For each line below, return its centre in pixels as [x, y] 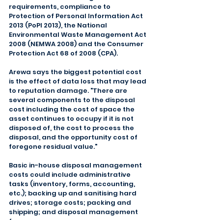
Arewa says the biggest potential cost [76, 72]
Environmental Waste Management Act [78, 35]
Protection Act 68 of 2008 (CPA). [63, 53]
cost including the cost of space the [72, 109]
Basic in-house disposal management [76, 165]
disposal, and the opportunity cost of [74, 137]
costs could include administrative [70, 175]
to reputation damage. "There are [69, 91]
